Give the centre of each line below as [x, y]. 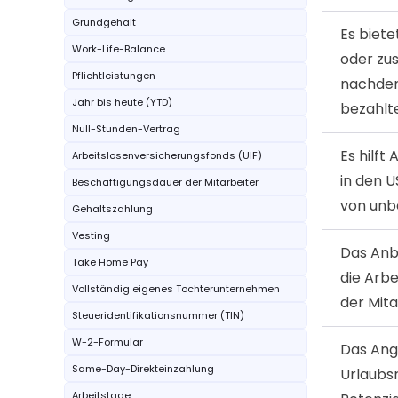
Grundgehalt [104, 22]
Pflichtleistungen [114, 76]
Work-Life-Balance [119, 49]
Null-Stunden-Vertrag [126, 129]
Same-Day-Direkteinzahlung [143, 369]
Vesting [91, 235]
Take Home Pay [110, 262]
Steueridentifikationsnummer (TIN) [158, 315]
